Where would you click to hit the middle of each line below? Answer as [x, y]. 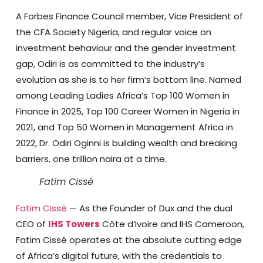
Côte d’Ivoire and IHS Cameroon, [172, 224]
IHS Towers [74, 224]
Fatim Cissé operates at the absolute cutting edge [129, 240]
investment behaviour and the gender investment [126, 48]
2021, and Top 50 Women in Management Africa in [124, 127]
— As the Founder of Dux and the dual [149, 208]
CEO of [32, 224]
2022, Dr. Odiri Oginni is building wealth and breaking [126, 143]
